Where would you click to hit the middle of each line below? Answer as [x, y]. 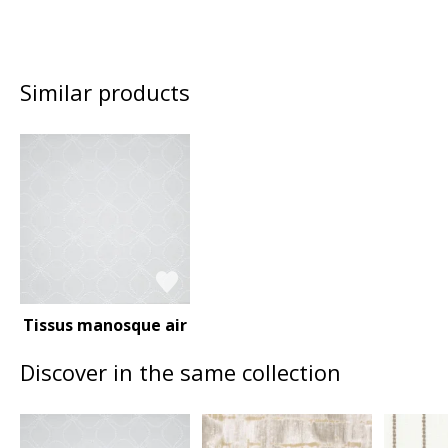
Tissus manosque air [105, 324]
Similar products [105, 91]
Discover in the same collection [180, 371]
